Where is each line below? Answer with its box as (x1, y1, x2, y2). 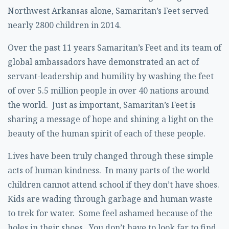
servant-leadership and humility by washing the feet (8, 71, 214, 82)
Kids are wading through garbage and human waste (8, 193, 213, 204)
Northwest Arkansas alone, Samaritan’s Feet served (8, 5, 209, 16)
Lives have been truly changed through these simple (8, 150, 213, 162)
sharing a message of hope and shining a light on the (8, 113, 213, 125)
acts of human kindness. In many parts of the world (8, 165, 210, 176)
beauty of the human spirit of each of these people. (8, 128, 205, 139)
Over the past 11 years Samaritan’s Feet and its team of (8, 42, 221, 53)
